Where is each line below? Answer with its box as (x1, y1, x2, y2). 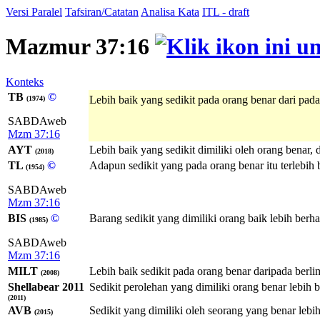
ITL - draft (202, 6, 249, 18)
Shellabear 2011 (8, 280, 84, 293)
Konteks (6, 75, 44, 88)
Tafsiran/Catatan (65, 6, 139, 18)
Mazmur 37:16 (6, 34, 155, 60)
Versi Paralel (6, 6, 62, 18)
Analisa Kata (141, 6, 199, 18)
